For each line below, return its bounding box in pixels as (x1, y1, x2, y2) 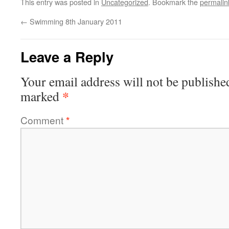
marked (20, 87, 62, 105)
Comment (20, 113, 66, 127)
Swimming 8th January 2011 (28, 16, 122, 27)
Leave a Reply (20, 47, 113, 66)
